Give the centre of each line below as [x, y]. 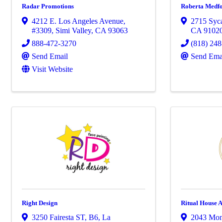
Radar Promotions [48, 6]
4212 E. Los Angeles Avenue [78, 21]
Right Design [40, 203]
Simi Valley [73, 30]
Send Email [50, 56]
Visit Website [52, 69]
